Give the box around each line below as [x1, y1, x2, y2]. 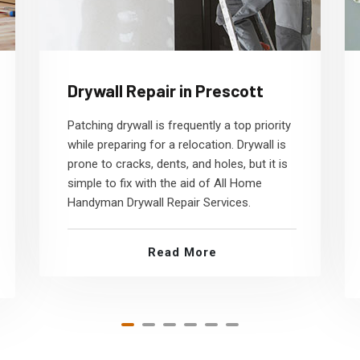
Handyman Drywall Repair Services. [67, 195, 251, 210]
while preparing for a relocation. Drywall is [67, 137, 286, 152]
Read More [147, 245, 217, 260]
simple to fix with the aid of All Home [67, 176, 262, 190]
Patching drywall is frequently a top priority [67, 118, 291, 133]
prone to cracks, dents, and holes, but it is [67, 157, 288, 171]
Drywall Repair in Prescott [67, 80, 264, 100]
